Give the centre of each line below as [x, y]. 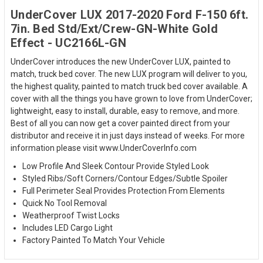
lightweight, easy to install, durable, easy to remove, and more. [125, 111]
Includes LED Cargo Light [68, 227]
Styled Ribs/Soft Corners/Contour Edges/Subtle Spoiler [125, 178]
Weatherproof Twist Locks [71, 215]
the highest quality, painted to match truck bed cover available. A [129, 86]
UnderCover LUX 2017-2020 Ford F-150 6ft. [129, 14]
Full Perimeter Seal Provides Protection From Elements [124, 190]
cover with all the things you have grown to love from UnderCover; [131, 98]
